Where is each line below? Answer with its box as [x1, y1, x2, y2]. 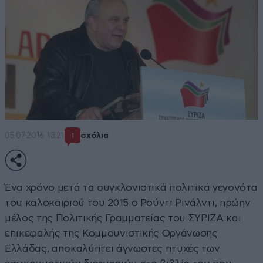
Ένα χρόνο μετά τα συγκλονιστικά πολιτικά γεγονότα [5, 182, 258, 193]
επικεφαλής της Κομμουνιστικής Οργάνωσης [5, 228, 218, 238]
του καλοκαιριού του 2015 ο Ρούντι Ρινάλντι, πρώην [5, 197, 251, 208]
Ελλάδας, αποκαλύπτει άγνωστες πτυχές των [5, 243, 220, 254]
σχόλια [80, 131, 109, 140]
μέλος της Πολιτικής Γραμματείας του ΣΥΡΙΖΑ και [5, 213, 241, 223]
